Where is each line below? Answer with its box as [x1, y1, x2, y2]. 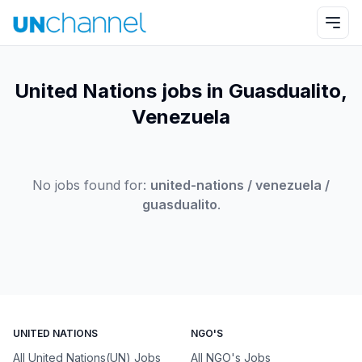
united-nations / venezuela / [150, 177, 330, 193]
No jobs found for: [32, 177, 146, 193]
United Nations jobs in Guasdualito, [15, 79, 347, 103]
